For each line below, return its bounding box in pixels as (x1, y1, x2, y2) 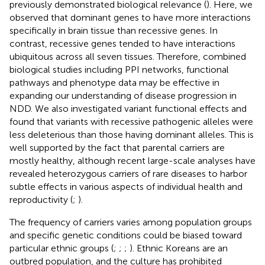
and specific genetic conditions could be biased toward (9, 229, 242, 241)
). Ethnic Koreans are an (130, 242, 228, 254)
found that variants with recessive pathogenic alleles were (9, 115, 253, 127)
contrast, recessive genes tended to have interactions (9, 37, 235, 49)
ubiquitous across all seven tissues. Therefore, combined (9, 50, 246, 62)
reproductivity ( (9, 193, 73, 205)
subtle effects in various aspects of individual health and (9, 180, 243, 192)
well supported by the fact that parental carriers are (9, 141, 225, 153)
